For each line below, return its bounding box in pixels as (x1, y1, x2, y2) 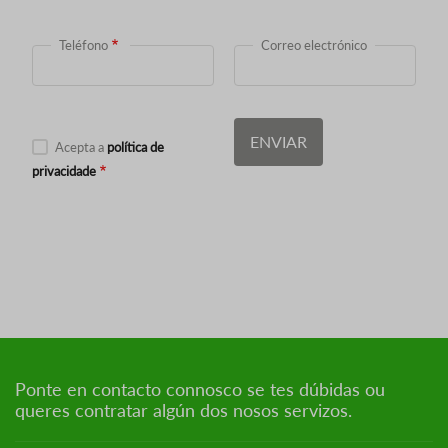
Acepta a (55, 139, 107, 155)
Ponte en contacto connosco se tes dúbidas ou (15, 378, 385, 400)
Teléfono (59, 37, 108, 53)
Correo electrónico (261, 37, 367, 53)
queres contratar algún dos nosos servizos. (15, 399, 352, 421)
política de (107, 139, 164, 155)
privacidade (32, 163, 96, 179)
